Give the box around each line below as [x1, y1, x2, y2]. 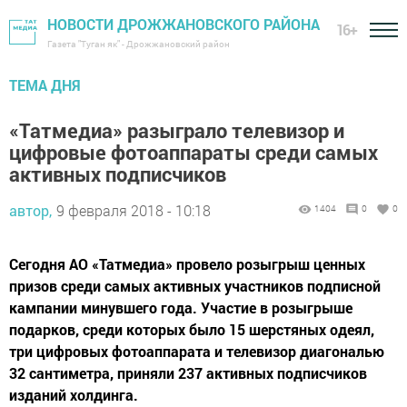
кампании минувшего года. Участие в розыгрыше [9, 298, 352, 317]
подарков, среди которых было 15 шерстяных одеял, [9, 320, 374, 339]
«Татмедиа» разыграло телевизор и [9, 117, 344, 144]
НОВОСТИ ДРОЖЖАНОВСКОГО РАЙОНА [47, 15, 320, 34]
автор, [9, 201, 52, 220]
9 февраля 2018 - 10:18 [56, 201, 211, 220]
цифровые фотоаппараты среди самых [9, 139, 378, 165]
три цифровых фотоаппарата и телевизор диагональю [9, 342, 384, 361]
